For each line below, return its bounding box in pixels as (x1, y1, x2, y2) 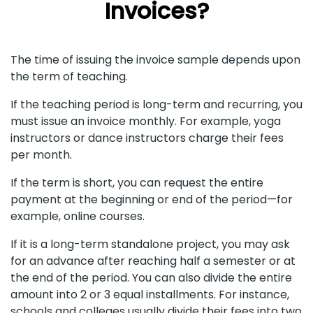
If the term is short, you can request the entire (10, 174, 263, 191)
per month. (10, 146, 75, 163)
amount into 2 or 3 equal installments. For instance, (10, 286, 289, 303)
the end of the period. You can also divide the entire (10, 269, 292, 286)
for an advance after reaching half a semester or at (10, 252, 296, 269)
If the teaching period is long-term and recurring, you (10, 96, 303, 112)
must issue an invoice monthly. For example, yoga (10, 112, 281, 129)
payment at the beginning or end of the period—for (10, 191, 293, 208)
